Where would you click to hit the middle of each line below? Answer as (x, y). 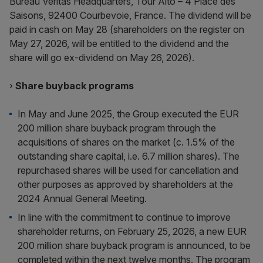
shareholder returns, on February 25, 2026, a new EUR (132, 231)
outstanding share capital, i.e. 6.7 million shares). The (129, 156)
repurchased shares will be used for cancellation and (128, 170)
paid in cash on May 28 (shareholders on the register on (127, 29)
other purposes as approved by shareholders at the (126, 184)
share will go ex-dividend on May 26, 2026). (102, 58)
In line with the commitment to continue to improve (124, 217)
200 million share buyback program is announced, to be (134, 245)
